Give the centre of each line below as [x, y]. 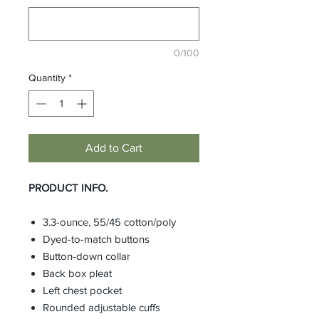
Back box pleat [79, 273]
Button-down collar [87, 256]
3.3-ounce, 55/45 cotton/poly [109, 222]
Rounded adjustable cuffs [101, 308]
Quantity [47, 78]
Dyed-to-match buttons [96, 239]
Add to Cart [114, 148]
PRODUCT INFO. [68, 188]
